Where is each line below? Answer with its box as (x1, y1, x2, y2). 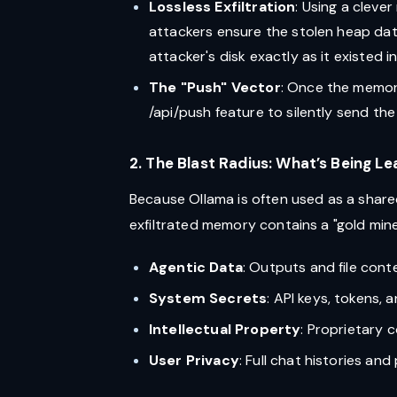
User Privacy (149, 351, 239, 370)
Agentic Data (149, 258, 243, 276)
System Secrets (149, 289, 268, 307)
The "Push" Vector (149, 78, 281, 97)
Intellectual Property (149, 320, 301, 339)
